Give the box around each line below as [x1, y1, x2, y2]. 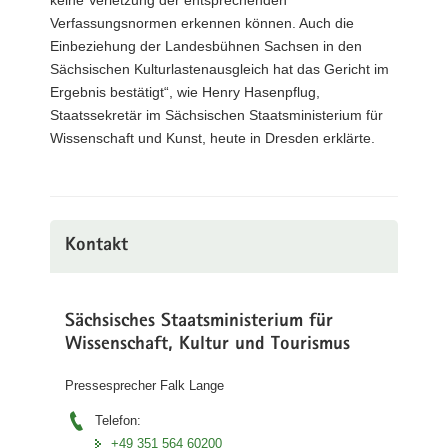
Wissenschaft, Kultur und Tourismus [65, 335, 350, 355]
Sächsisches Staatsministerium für [65, 312, 333, 332]
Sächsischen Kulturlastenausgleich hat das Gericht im [50, 60, 389, 77]
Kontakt [65, 236, 128, 256]
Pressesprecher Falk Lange [65, 378, 224, 393]
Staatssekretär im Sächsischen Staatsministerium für [50, 106, 383, 123]
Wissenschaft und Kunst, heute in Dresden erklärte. [50, 129, 375, 146]
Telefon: [95, 413, 141, 428]
